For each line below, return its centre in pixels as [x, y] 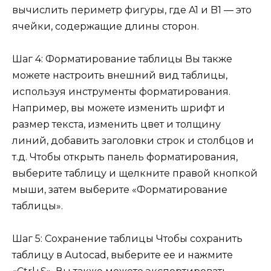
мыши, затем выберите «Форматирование [120, 189]
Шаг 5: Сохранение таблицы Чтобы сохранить [127, 239]
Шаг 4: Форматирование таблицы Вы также [122, 59]
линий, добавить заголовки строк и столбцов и [133, 140]
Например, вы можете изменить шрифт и [119, 108]
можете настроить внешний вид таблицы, [120, 75]
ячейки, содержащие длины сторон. [106, 26]
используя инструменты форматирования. [121, 91]
